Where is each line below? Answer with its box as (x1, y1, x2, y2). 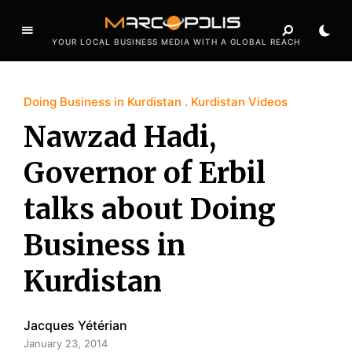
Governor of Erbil (24, 155, 266, 191)
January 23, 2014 (24, 336, 108, 350)
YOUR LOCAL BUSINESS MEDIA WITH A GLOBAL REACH (52, 36, 300, 46)
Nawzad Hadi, (24, 119, 216, 155)
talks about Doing (24, 191, 276, 227)
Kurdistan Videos (191, 93, 288, 109)
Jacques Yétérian (24, 317, 127, 333)
